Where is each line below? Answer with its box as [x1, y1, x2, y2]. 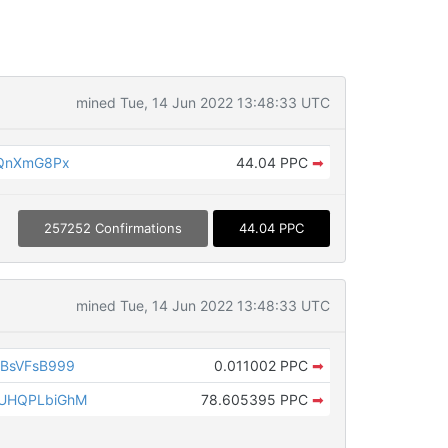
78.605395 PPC [200, 391, 312, 409]
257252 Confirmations [43, 220, 182, 237]
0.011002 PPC [213, 357, 312, 375]
